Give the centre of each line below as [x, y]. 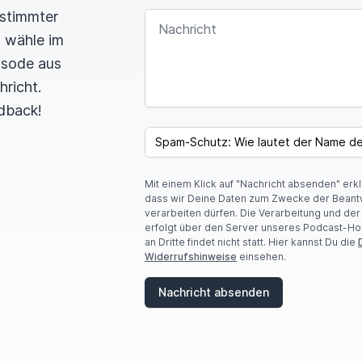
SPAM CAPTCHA [186, 133]
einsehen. [262, 257]
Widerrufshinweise [191, 257]
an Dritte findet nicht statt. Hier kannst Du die [252, 242]
